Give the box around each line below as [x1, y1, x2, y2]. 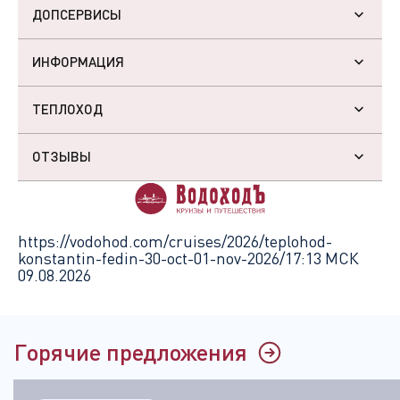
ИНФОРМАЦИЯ [32, 54, 124, 71]
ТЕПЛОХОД [32, 101, 103, 118]
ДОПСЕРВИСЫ [32, 6, 121, 23]
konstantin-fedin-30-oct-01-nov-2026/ [18, 247, 285, 268]
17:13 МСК [285, 247, 359, 268]
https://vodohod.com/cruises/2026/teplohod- [18, 230, 332, 251]
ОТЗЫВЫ [32, 148, 91, 165]
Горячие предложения [13, 337, 247, 365]
